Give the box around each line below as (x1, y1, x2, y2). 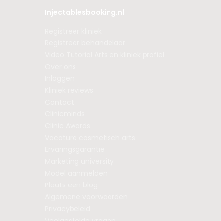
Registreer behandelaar (44, 38, 125, 48)
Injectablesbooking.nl (44, 7, 124, 17)
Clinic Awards (44, 121, 90, 131)
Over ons (44, 62, 76, 72)
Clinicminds (44, 109, 85, 119)
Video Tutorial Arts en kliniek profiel (44, 50, 164, 60)
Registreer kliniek (44, 26, 102, 36)
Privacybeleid (44, 204, 90, 214)
